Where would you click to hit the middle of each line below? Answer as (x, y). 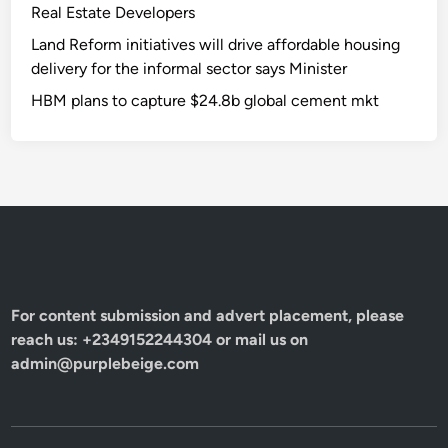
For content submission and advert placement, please (208, 315)
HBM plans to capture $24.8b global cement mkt (205, 100)
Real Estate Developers (113, 12)
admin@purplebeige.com (105, 363)
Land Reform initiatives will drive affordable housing (216, 44)
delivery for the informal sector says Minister (189, 68)
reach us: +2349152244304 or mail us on (160, 339)
